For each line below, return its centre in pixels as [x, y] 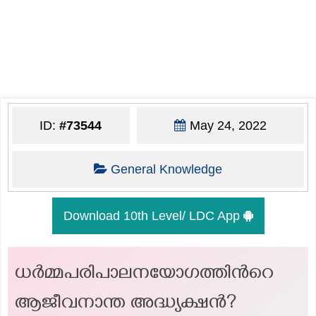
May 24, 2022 [226, 125]
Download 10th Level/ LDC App [153, 215]
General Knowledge [166, 169]
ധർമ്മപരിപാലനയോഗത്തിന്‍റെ [144, 275]
